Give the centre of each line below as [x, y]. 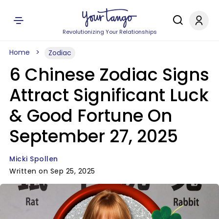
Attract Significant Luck [109, 95]
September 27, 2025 [94, 136]
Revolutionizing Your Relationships [109, 32]
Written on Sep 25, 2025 [52, 171]
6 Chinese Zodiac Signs [109, 75]
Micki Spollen [34, 159]
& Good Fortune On [91, 116]
